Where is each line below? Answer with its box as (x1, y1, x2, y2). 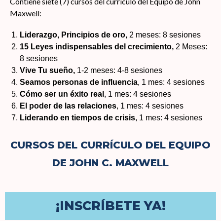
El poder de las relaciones (20, 102, 116, 110)
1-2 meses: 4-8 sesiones (77, 66, 162, 74)
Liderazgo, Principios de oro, (20, 31, 129, 39)
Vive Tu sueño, (20, 66, 77, 74)
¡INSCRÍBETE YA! (55, 198, 166, 213)
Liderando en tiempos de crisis (20, 113, 135, 122)
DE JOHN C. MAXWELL (52, 157, 169, 169)
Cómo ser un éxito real (20, 90, 104, 98)
